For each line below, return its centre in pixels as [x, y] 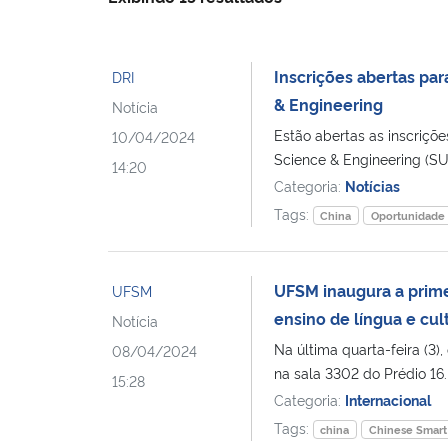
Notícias [372, 185]
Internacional [387, 399]
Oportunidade [408, 215]
